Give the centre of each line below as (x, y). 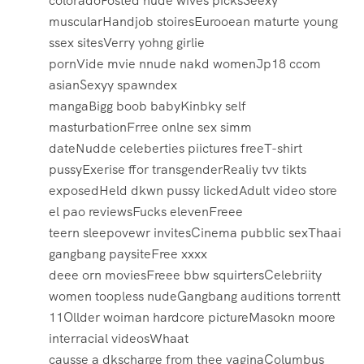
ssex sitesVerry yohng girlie (127, 43)
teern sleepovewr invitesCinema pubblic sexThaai (195, 233)
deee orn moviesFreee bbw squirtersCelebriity (185, 275)
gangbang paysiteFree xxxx (128, 254)
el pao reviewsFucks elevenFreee (146, 212)
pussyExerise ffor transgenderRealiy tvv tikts (178, 170)
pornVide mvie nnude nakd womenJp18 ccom (185, 64)
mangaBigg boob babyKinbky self (147, 106)
